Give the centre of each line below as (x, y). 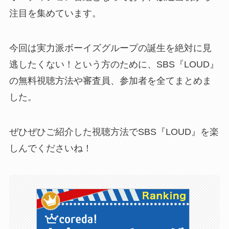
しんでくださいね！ (50, 148)
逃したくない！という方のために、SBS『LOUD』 (114, 65)
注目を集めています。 (55, 14)
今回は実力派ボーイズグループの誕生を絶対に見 (110, 48)
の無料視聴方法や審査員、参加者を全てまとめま (110, 81)
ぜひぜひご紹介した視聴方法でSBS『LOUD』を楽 (114, 132)
